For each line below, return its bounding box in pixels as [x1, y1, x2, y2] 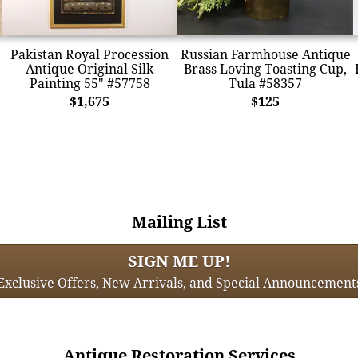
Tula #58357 [229, 74, 302, 92]
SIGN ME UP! [127, 249, 231, 272]
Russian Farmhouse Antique [180, 45, 351, 63]
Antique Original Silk [26, 59, 153, 78]
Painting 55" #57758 [29, 74, 150, 92]
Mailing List [131, 210, 227, 233]
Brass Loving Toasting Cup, [184, 59, 347, 78]
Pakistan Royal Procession [10, 45, 169, 63]
